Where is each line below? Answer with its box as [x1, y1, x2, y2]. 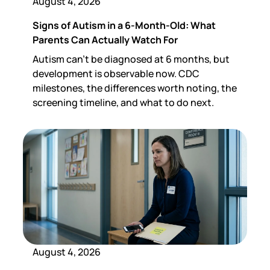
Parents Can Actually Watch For [33, 33, 178, 46]
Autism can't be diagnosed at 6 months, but [33, 52, 230, 66]
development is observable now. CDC [33, 66, 200, 80]
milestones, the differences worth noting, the [33, 81, 237, 95]
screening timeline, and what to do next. [33, 95, 215, 109]
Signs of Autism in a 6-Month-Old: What [33, 18, 216, 32]
